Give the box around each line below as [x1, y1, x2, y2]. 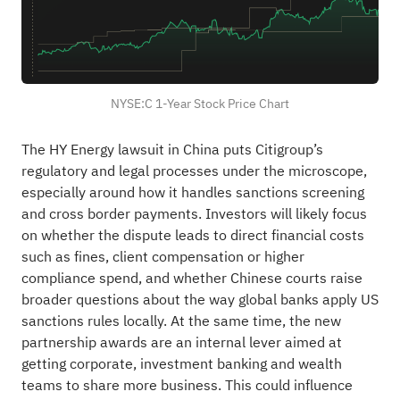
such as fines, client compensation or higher [21, 246, 304, 268]
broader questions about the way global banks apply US [21, 288, 379, 311]
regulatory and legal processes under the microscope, [21, 160, 367, 182]
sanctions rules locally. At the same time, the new [21, 310, 341, 332]
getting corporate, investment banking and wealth [21, 353, 342, 375]
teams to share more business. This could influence [21, 374, 353, 396]
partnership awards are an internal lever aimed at [21, 331, 342, 354]
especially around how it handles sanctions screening [21, 181, 364, 204]
